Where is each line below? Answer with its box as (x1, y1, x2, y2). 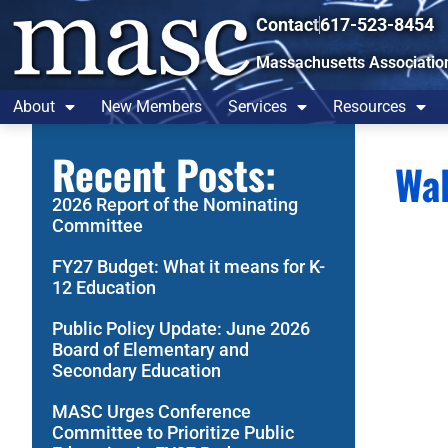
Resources (333, 97, 406, 116)
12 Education (52, 277, 156, 298)
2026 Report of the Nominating (52, 194, 298, 215)
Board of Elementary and (52, 339, 249, 360)
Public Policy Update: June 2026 (52, 318, 310, 339)
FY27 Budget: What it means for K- (52, 256, 325, 277)
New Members (101, 97, 202, 116)
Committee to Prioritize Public (52, 422, 294, 443)
